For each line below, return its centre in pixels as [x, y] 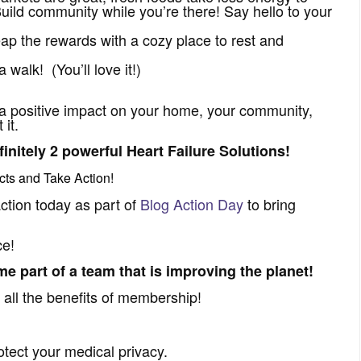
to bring [270, 203]
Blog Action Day [192, 203]
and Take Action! [65, 177]
